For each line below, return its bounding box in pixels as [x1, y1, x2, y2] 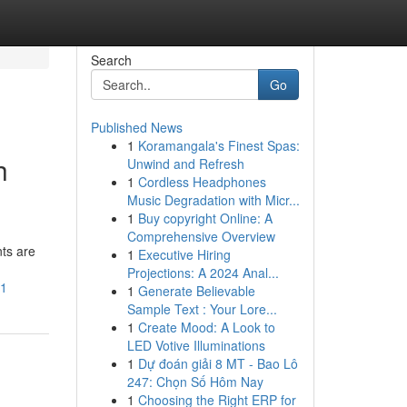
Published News [90, 118, 183, 136]
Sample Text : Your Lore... [126, 300, 277, 318]
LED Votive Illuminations [126, 336, 265, 354]
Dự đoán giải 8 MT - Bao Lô [137, 354, 298, 372]
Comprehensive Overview [126, 227, 275, 245]
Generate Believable [137, 282, 255, 300]
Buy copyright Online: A [137, 209, 273, 227]
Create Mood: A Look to [137, 318, 275, 336]
